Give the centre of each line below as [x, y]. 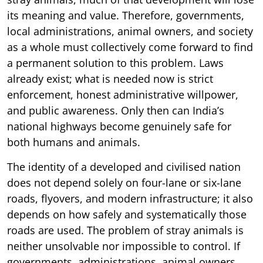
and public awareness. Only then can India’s [116, 110]
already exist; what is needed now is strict [110, 78]
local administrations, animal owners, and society [130, 31]
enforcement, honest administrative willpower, [123, 94]
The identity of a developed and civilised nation [124, 166]
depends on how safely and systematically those [127, 214]
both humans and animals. [74, 142]
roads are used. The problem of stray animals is [125, 230]
